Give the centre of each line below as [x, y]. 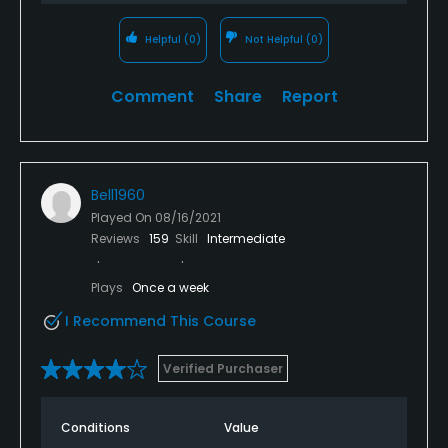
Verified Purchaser [223, 368]
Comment [152, 96]
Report [309, 96]
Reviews [117, 238]
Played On [123, 217]
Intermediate [246, 238]
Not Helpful [274, 39]
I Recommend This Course [160, 320]
